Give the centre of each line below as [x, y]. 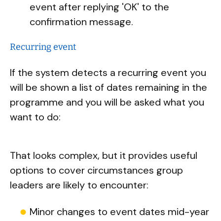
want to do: [35, 117]
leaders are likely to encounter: [79, 185]
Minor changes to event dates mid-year [119, 212]
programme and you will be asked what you [107, 102]
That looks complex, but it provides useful [104, 155]
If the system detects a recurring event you [108, 73]
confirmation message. [81, 22]
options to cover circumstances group [96, 170]
